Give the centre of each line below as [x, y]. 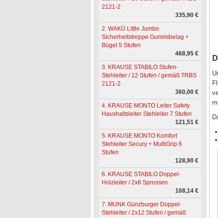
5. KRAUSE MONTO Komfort [139, 136]
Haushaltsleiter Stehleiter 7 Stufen [146, 114]
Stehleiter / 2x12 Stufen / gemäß [144, 213]
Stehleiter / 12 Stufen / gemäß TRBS [149, 76]
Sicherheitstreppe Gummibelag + [145, 37]
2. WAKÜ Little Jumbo [130, 29]
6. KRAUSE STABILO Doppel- [141, 174]
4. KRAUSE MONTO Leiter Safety [145, 106]
